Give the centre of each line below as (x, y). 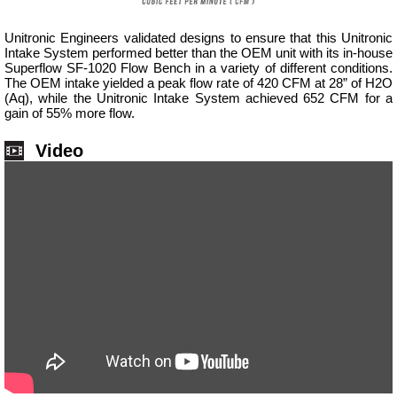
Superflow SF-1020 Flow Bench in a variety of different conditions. (198, 68)
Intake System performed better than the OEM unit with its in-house (198, 53)
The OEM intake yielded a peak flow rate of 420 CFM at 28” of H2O (198, 83)
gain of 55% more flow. (70, 113)
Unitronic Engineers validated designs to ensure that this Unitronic (198, 38)
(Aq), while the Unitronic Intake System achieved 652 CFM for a (198, 98)
